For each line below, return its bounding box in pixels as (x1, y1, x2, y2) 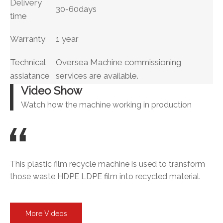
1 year (56, 33, 79, 44)
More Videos (25, 209, 67, 218)
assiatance (10, 70, 50, 81)
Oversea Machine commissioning (56, 57, 181, 67)
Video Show (21, 84, 82, 97)
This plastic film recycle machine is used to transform (10, 159, 205, 169)
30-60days (56, 3, 97, 14)
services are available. (56, 70, 138, 81)
